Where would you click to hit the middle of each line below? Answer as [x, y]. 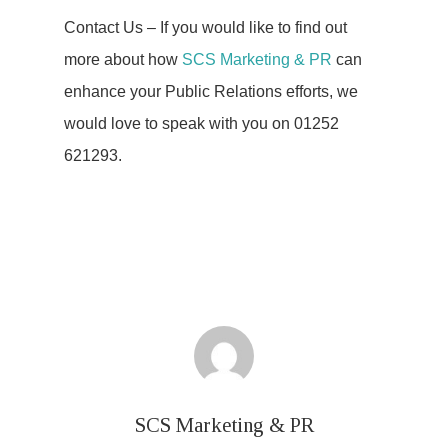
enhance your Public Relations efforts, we [211, 91]
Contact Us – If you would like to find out [205, 27]
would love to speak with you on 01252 [201, 123]
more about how [123, 59]
